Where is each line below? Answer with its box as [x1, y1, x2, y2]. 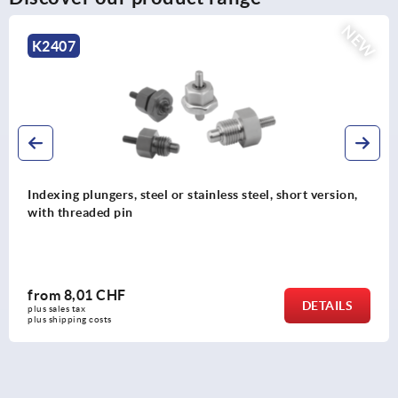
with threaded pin [28, 204, 133, 219]
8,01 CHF [63, 286, 126, 303]
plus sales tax [28, 303, 88, 314]
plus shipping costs [28, 314, 112, 324]
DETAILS [301, 298, 353, 313]
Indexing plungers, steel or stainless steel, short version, [28, 187, 358, 202]
